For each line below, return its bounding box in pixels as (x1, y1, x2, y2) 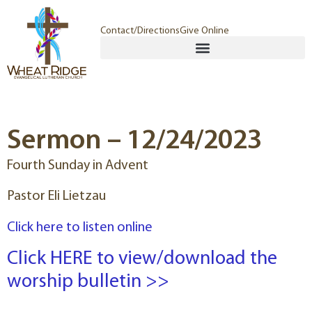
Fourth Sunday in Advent (7, 159, 148, 173)
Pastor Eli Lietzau (7, 189, 106, 204)
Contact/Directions (100, 26, 180, 37)
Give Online (180, 26, 230, 37)
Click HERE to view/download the (7, 249, 277, 270)
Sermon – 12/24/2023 (7, 127, 262, 156)
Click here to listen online (7, 220, 153, 235)
